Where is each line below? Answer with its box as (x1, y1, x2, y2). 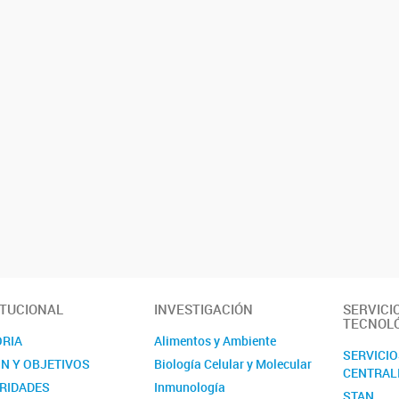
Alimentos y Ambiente (154, 332, 277, 350)
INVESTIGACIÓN (154, 300, 254, 319)
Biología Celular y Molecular (154, 355, 313, 373)
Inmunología (154, 379, 226, 396)
